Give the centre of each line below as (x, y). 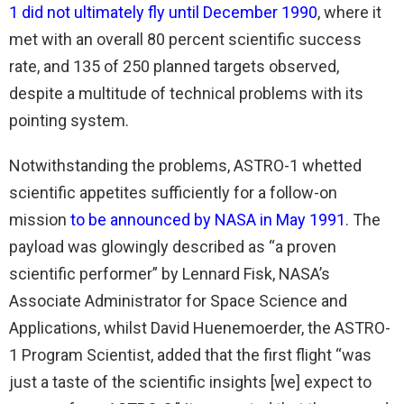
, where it (349, 12)
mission (40, 219)
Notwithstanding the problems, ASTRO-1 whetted (185, 165)
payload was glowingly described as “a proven (173, 246)
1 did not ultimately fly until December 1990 (163, 12)
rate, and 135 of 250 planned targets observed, (174, 66)
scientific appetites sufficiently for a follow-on (173, 192)
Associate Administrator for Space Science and (178, 300)
